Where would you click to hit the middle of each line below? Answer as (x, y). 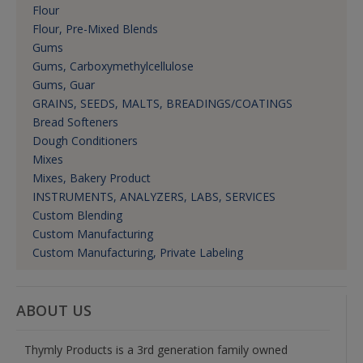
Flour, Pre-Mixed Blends (95, 29)
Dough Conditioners (85, 141)
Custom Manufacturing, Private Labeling (138, 253)
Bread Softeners (75, 122)
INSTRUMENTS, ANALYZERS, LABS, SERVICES (154, 197)
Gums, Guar (64, 85)
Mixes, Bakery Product (92, 178)
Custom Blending (77, 216)
